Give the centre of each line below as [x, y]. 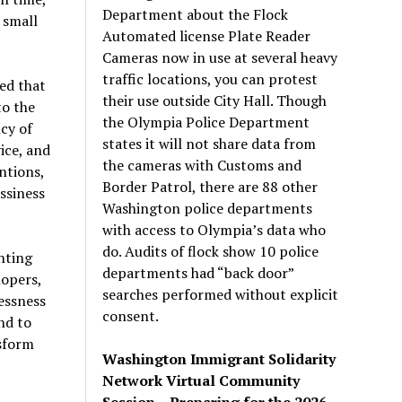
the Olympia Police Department [206, 122]
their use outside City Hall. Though [215, 100]
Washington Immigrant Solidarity [219, 358]
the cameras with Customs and [202, 165]
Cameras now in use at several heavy [220, 57]
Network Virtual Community [201, 380]
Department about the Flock [196, 14]
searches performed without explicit [221, 294]
